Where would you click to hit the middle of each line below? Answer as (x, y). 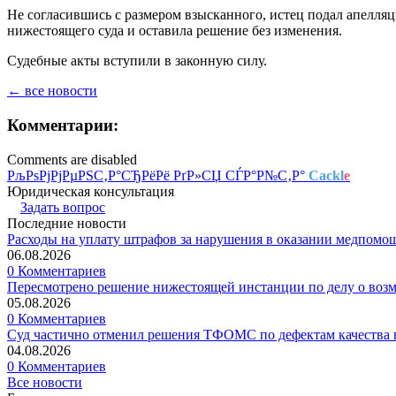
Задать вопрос (63, 207)
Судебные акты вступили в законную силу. (137, 61)
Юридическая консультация (91, 191)
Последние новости (67, 223)
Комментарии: (63, 125)
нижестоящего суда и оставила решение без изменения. (175, 31)
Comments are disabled (72, 159)
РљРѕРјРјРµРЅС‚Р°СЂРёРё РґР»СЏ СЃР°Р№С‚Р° (158, 175)
